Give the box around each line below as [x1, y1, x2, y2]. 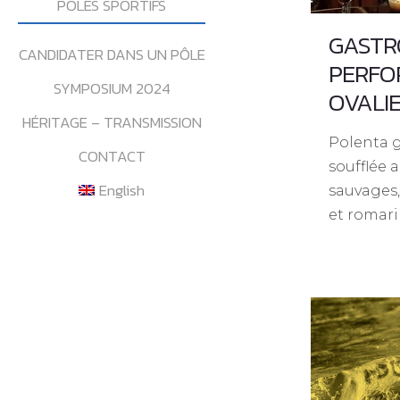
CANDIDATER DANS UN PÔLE [18, 43, 205, 66]
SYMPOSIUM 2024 [53, 77, 171, 100]
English [99, 179, 146, 202]
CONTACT [78, 145, 146, 168]
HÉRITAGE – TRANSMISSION [21, 111, 202, 134]
